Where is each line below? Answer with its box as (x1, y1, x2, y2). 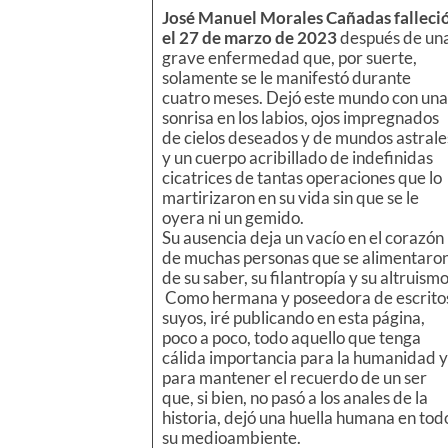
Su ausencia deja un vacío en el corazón (161, 227, 444, 249)
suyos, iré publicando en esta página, (161, 307, 425, 329)
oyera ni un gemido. (161, 207, 304, 229)
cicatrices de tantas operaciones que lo (161, 167, 442, 189)
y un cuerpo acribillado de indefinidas (161, 147, 433, 169)
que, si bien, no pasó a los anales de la (161, 387, 428, 409)
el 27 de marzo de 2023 (161, 27, 337, 49)
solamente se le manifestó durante (161, 67, 411, 89)
